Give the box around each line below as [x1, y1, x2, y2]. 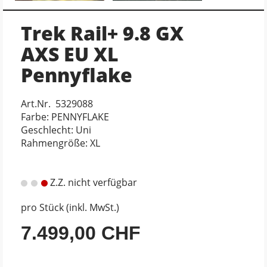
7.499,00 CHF [21, 222, 141, 244]
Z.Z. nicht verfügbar [48, 175, 137, 189]
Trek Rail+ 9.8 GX [21, 20, 184, 46]
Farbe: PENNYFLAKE [21, 110, 109, 123]
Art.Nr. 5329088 [21, 97, 93, 110]
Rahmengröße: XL [21, 136, 100, 150]
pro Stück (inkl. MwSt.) [21, 200, 119, 214]
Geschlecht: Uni [21, 123, 91, 136]
